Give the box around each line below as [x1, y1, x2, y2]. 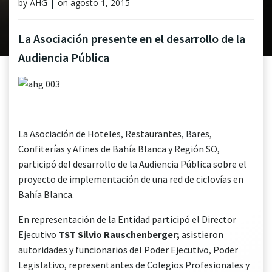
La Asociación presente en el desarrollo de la [18, 31, 245, 46]
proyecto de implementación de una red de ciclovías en [18, 173, 243, 185]
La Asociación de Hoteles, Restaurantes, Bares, [18, 127, 212, 140]
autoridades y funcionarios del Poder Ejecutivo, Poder [18, 243, 238, 256]
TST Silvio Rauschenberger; [58, 228, 182, 240]
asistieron [182, 228, 223, 240]
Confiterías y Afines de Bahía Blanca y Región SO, [18, 143, 220, 155]
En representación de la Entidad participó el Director [18, 213, 236, 225]
